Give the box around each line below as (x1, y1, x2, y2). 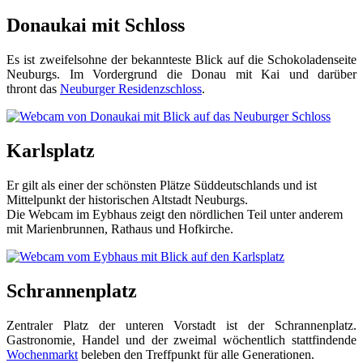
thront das (6, 82, 60, 96)
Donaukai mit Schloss (6, 15, 185, 36)
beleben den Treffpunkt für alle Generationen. (78, 347, 318, 361)
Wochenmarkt (6, 347, 78, 361)
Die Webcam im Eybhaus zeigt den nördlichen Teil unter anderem (6, 207, 343, 221)
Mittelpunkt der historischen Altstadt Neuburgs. (6, 192, 248, 207)
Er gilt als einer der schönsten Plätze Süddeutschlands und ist (6, 177, 317, 192)
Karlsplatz (6, 140, 95, 162)
